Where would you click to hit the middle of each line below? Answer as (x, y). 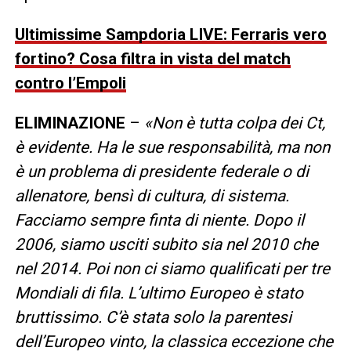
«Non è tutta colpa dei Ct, (234, 123)
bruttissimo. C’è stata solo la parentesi (153, 317)
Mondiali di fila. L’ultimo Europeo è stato (159, 293)
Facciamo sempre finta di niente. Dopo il (159, 220)
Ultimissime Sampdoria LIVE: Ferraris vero (170, 34)
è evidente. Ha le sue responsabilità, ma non (172, 147)
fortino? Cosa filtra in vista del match (152, 58)
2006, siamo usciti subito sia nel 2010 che (166, 244)
